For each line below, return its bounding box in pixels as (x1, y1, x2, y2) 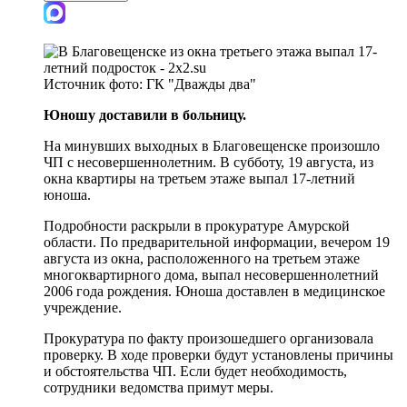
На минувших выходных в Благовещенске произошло (44, 137, 380, 154)
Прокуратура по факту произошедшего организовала (44, 330, 373, 346)
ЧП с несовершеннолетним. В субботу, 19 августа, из (44, 154, 373, 170)
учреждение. (44, 299, 122, 315)
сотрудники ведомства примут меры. (44, 379, 273, 395)
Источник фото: (44, 75, 146, 92)
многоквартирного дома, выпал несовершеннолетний (44, 266, 379, 283)
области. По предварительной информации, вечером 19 (44, 233, 390, 250)
